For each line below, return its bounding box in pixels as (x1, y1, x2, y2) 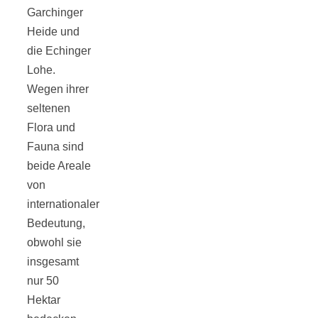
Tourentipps (142, 4, 269, 33)
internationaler (27, 197, 99, 210)
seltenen (27, 102, 70, 114)
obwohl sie (27, 236, 82, 248)
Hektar (27, 293, 60, 306)
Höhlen (142, 130, 219, 158)
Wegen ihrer (27, 82, 89, 95)
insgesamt (27, 255, 79, 268)
